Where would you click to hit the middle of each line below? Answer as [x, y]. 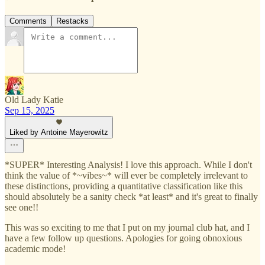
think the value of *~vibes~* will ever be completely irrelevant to [126, 176]
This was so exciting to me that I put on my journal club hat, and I [127, 228]
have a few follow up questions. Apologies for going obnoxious [123, 238]
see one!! [22, 208]
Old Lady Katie [34, 100]
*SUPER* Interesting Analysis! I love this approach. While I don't [128, 165]
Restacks [72, 21]
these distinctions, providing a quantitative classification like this [124, 186]
